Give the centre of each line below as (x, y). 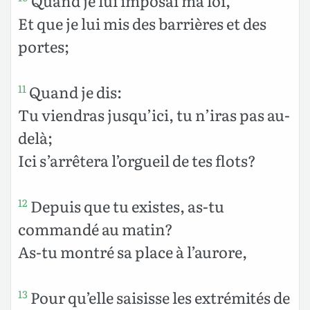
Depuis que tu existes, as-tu (126, 206)
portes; (44, 46)
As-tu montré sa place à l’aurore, (133, 251)
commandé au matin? (95, 228)
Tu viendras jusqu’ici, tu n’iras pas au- (154, 114)
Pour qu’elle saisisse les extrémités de (159, 297)
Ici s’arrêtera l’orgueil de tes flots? (137, 160)
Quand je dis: (74, 91)
